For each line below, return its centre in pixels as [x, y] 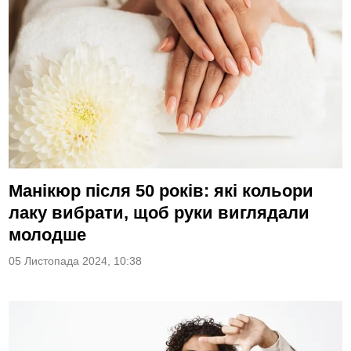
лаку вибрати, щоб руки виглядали [159, 212]
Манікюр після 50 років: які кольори [161, 190]
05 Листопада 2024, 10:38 [76, 261]
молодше [48, 234]
